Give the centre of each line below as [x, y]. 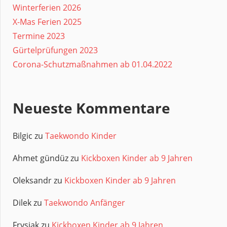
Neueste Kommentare [91, 108]
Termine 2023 [39, 36]
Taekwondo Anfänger [85, 203]
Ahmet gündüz [41, 158]
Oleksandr [32, 181]
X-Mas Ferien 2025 [47, 22]
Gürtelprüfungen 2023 [55, 50]
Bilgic [23, 136]
